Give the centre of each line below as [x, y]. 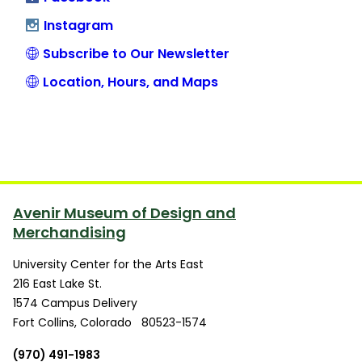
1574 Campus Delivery [75, 303]
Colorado [106, 323]
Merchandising [69, 233]
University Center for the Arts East [108, 265]
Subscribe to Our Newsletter [136, 54]
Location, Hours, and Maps [130, 82]
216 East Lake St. [57, 284]
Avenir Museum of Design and [124, 213]
